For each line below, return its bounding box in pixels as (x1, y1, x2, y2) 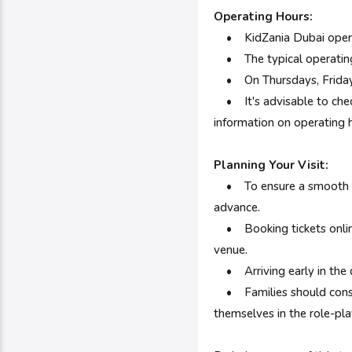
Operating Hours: (214, 9, 313, 24)
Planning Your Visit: (214, 157, 328, 173)
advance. (214, 200, 260, 215)
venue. (214, 242, 247, 258)
